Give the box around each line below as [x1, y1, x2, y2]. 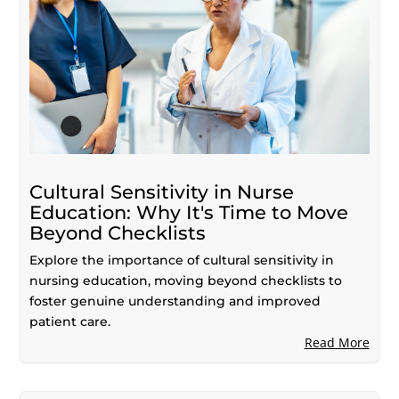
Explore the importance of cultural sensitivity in [29, 251, 335, 268]
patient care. [29, 313, 111, 330]
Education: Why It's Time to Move [29, 200, 349, 224]
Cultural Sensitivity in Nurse [29, 180, 295, 203]
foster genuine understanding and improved [29, 292, 322, 309]
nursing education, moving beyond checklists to [29, 272, 343, 289]
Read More [304, 333, 370, 351]
